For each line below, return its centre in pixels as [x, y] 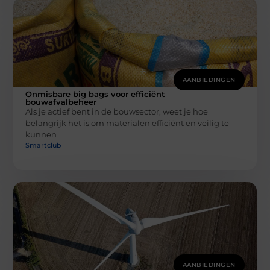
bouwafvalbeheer [61, 102]
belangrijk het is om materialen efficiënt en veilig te [127, 123]
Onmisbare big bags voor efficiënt [96, 94]
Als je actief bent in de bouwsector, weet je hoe [117, 112]
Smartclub [44, 145]
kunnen [41, 135]
